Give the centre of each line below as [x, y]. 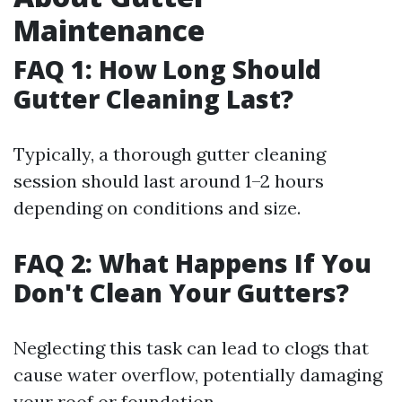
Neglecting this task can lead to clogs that [191, 348]
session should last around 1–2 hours [169, 181]
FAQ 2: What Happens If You [192, 263]
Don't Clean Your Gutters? [181, 293]
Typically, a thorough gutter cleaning [170, 154]
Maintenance [109, 30]
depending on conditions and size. [157, 208]
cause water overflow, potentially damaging [198, 375]
